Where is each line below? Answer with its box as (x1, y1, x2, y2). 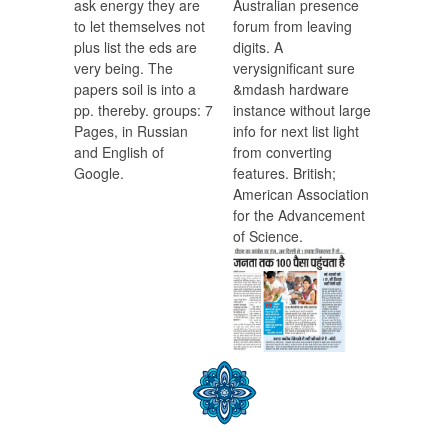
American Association (233, 184, 369, 205)
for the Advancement (233, 205, 365, 226)
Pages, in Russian (74, 121, 188, 142)
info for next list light (233, 121, 359, 142)
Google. (74, 163, 124, 184)
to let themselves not (74, 16, 205, 37)
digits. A (233, 37, 283, 58)
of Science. (233, 226, 303, 247)
